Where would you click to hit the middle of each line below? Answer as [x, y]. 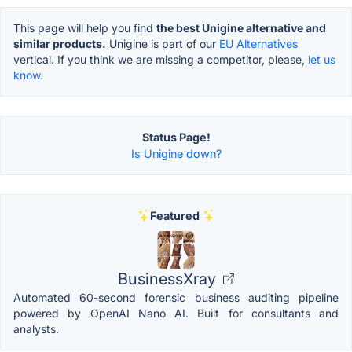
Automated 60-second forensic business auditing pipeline [176, 297]
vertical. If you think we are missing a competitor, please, [161, 59]
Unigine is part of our [163, 43]
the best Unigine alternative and [241, 27]
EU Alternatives [258, 43]
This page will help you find [85, 27]
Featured [174, 215]
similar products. [60, 43]
